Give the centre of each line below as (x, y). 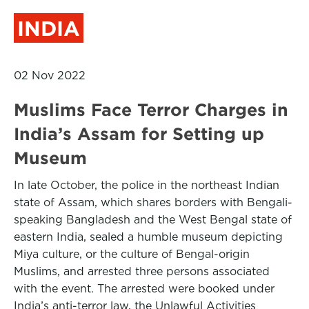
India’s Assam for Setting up (139, 134)
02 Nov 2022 (50, 76)
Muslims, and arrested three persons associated (142, 271)
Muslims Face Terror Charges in (151, 110)
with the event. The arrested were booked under (144, 289)
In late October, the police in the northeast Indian (147, 185)
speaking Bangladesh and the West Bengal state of (153, 220)
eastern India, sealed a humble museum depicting (148, 237)
